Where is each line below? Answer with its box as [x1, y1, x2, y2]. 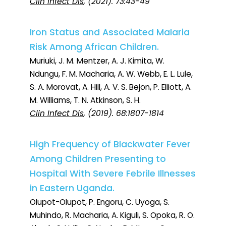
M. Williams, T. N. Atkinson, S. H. [30, 95, 141, 106]
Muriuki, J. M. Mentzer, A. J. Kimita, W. [30, 55, 164, 67]
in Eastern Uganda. [30, 182, 115, 195]
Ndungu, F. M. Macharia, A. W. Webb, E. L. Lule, [30, 69, 193, 80]
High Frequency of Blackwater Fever [30, 138, 191, 151]
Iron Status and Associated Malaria [30, 26, 190, 39]
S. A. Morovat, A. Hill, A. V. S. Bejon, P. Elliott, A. [30, 82, 192, 93]
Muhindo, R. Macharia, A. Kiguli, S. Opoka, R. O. [30, 210, 195, 221]
